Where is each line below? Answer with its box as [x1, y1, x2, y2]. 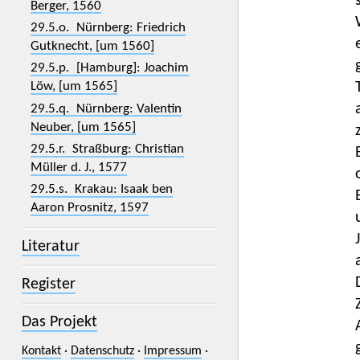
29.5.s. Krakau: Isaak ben [30, 182, 173, 197]
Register [21, 276, 76, 293]
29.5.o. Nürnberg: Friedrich [30, 21, 186, 35]
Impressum [143, 345, 202, 358]
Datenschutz [70, 345, 134, 358]
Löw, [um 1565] [30, 80, 117, 94]
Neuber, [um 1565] [30, 120, 136, 134]
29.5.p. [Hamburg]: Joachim [30, 61, 189, 76]
